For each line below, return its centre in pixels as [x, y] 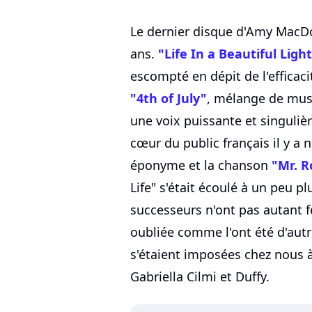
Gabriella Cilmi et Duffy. [200, 277]
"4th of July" [169, 99]
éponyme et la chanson [201, 165]
